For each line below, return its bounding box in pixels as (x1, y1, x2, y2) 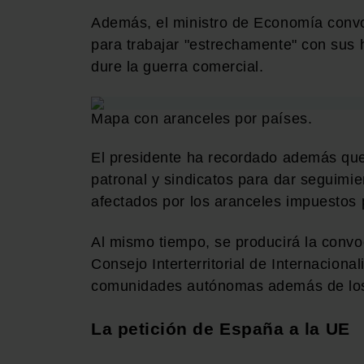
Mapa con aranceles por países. (91, 110, 313, 128)
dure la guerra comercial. (91, 58, 264, 75)
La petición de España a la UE (91, 319, 350, 339)
